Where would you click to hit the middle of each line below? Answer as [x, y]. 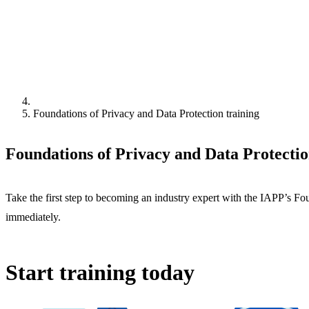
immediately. [33, 217]
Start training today [100, 272]
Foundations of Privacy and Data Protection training [146, 113]
